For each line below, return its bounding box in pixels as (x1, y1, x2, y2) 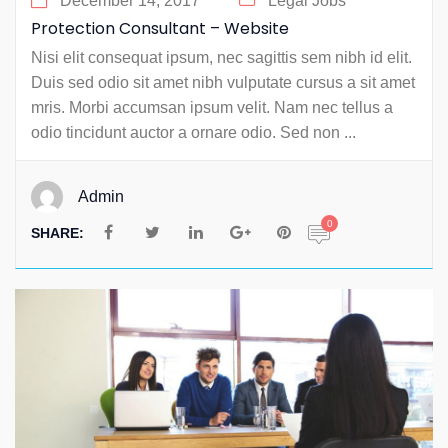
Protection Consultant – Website (31, 16, 289, 40)
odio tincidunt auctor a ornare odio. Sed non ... (31, 123, 356, 141)
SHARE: (31, 224, 88, 241)
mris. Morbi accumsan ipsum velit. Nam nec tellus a (31, 98, 393, 116)
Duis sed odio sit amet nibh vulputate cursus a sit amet (31, 73, 415, 91)
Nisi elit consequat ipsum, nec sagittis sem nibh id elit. (31, 48, 412, 66)
